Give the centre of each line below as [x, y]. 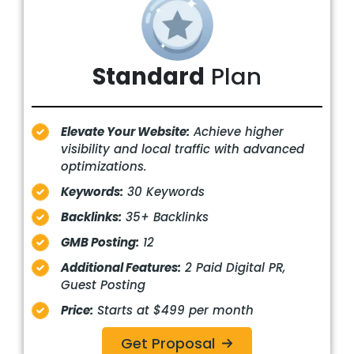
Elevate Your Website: [125, 131]
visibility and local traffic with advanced [183, 149]
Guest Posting [103, 284]
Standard [149, 76]
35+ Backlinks [165, 217]
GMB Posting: [100, 242]
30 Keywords [164, 191]
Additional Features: [121, 267]
